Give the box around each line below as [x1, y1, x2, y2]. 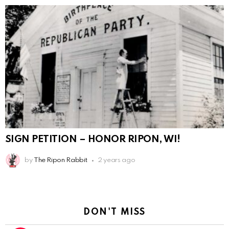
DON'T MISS [83, 208, 146, 217]
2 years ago [98, 157, 135, 164]
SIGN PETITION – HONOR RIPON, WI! [5, 134, 180, 145]
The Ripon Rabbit [33, 157, 87, 164]
